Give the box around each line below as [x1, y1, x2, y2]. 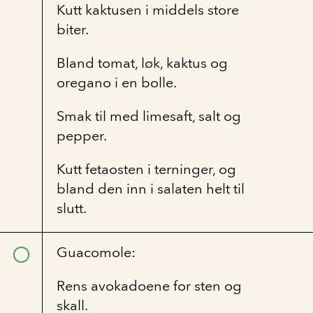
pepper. [57, 127, 107, 144]
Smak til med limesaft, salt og [57, 108, 241, 124]
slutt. [57, 200, 87, 217]
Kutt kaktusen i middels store [57, 1, 239, 18]
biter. [57, 21, 89, 38]
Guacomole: [57, 244, 136, 261]
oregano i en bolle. [57, 74, 177, 91]
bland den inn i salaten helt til [57, 180, 245, 197]
